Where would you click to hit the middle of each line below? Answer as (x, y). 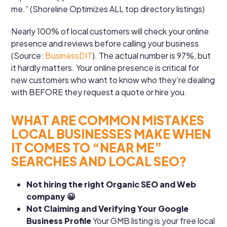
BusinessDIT (69, 55)
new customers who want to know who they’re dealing (113, 80)
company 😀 (51, 196)
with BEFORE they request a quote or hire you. (99, 92)
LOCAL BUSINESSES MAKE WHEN (111, 134)
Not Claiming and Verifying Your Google (108, 208)
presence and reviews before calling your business (105, 43)
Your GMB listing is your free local (154, 220)
